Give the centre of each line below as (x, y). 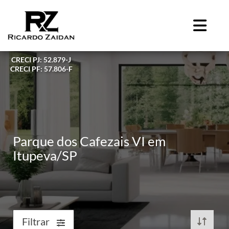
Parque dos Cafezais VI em (89, 141)
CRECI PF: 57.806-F (41, 68)
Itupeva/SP (45, 155)
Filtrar (37, 221)
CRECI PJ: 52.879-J (41, 59)
